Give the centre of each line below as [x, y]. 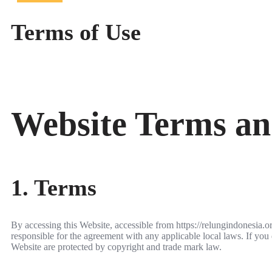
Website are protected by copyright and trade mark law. [116, 247]
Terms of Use [76, 32]
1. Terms [54, 187]
